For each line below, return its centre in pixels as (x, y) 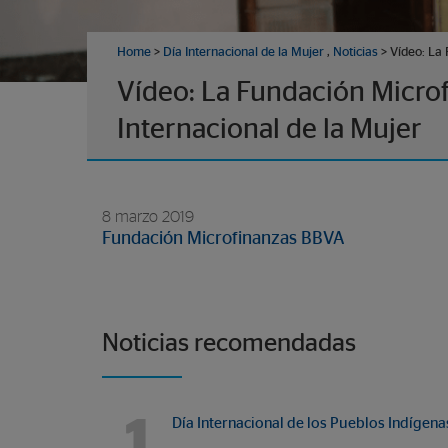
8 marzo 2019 (148, 217)
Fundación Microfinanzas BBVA (223, 239)
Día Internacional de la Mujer (243, 52)
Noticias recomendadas (229, 343)
